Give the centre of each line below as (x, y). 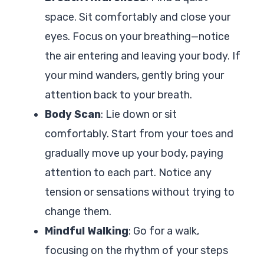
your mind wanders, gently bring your (134, 75)
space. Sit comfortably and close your (138, 17)
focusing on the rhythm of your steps (136, 250)
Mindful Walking (87, 231)
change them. (78, 211)
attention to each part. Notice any (128, 172)
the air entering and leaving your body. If (143, 56)
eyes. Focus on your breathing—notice (137, 36)
